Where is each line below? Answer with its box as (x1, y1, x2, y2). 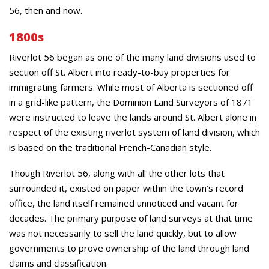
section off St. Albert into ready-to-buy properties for (9, 66, 230, 78)
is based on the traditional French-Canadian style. (9, 141, 211, 153)
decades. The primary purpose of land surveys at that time (9, 212, 253, 224)
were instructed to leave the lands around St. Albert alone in (9, 111, 256, 123)
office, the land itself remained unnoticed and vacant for (9, 197, 238, 209)
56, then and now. (9, 4, 82, 16)
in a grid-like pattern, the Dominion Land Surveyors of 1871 (9, 96, 253, 108)
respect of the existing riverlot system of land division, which (9, 126, 260, 138)
